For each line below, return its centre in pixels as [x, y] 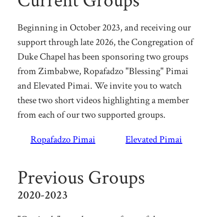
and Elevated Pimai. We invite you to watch [99, 85]
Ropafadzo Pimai [63, 139]
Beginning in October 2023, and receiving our [104, 27]
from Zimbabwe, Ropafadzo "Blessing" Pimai [103, 71]
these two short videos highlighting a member [103, 100]
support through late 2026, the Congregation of [105, 42]
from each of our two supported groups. [91, 115]
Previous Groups [81, 178]
